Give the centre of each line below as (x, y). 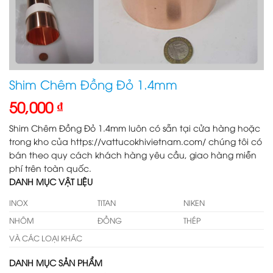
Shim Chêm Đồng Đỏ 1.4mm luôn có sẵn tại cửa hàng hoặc (135, 128)
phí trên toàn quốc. (50, 168)
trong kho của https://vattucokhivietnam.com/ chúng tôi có (136, 141)
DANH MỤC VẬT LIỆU (51, 181)
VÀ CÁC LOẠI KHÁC (46, 238)
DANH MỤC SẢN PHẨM (56, 262)
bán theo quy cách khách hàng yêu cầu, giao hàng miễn (133, 154)
